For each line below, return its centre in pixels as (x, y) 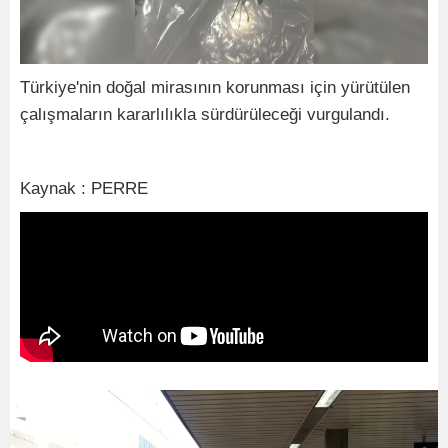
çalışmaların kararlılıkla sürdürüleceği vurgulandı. (205, 114)
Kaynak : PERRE (84, 188)
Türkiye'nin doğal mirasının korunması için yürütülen (215, 87)
